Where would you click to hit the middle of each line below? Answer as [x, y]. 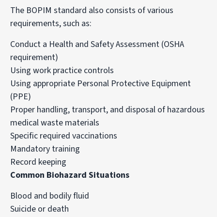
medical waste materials [55, 123]
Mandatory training [45, 149]
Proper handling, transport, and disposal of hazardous [108, 109]
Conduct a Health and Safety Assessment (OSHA [97, 44]
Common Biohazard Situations [70, 175]
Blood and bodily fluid [50, 196]
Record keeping [39, 162]
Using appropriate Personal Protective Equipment [101, 83]
